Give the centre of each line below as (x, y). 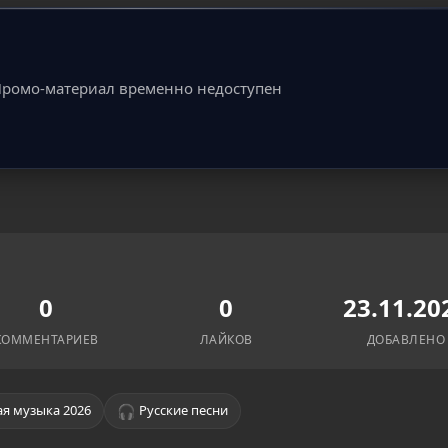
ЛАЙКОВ (226, 339)
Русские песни (183, 410)
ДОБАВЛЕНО (406, 339)
